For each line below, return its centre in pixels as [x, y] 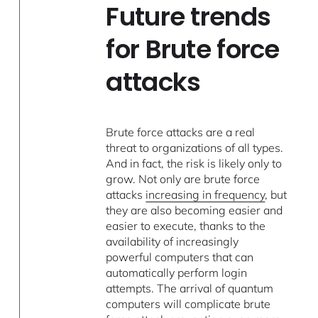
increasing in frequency [205, 194]
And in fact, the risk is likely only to [194, 163]
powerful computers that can [180, 257]
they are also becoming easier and [194, 210]
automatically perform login [177, 272]
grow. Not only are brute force [183, 179]
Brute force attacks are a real [181, 132]
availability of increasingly [172, 241]
